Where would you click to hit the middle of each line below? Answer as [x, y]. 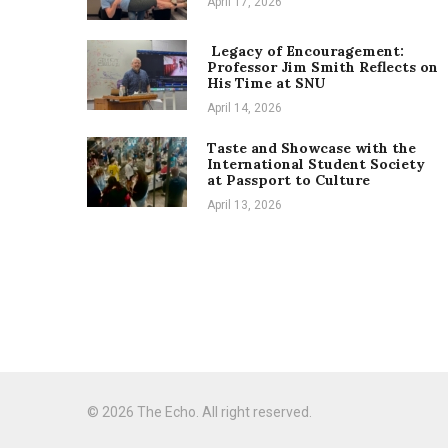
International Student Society [316, 164]
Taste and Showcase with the [311, 148]
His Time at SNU [266, 83]
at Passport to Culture [288, 180]
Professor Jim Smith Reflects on [322, 67]
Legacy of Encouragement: [305, 51]
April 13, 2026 [244, 205]
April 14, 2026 [244, 108]
